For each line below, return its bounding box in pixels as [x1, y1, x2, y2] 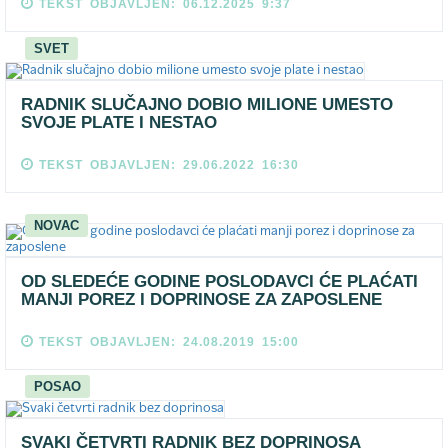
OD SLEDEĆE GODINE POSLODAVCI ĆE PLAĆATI [21, 272, 418, 291]
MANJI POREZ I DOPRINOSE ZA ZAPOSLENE [21, 290, 382, 309]
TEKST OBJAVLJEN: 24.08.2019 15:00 [39, 335, 299, 349]
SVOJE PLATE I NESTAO [21, 113, 217, 132]
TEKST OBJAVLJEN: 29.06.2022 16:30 [39, 158, 299, 172]
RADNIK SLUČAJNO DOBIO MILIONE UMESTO [21, 95, 393, 114]
